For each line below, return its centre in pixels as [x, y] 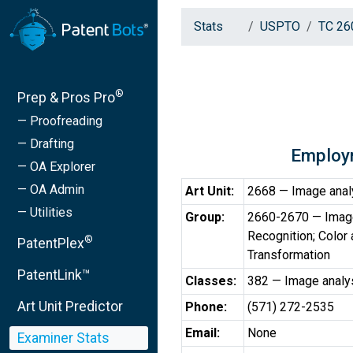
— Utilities [45, 212]
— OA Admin [51, 189]
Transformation [289, 255]
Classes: [211, 281]
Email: [203, 333]
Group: [205, 217]
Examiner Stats [63, 338]
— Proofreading [60, 121]
